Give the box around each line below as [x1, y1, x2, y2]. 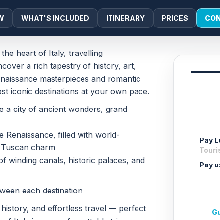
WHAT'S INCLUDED [21, 14, 89, 22]
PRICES [162, 14, 188, 22]
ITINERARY [106, 14, 145, 22]
